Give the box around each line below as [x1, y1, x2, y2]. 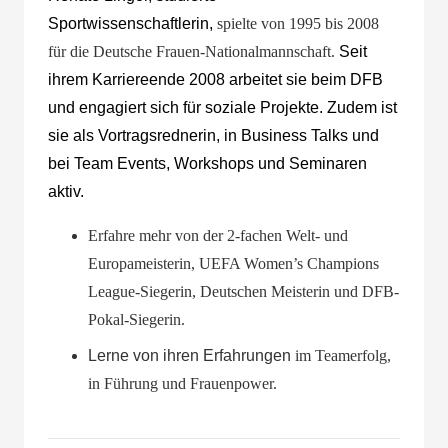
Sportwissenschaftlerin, [48, 15, 217, 32]
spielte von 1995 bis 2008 [217, 15, 379, 32]
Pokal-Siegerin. [88, 311, 185, 328]
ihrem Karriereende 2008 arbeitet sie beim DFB [48, 71, 383, 88]
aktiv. [48, 183, 84, 200]
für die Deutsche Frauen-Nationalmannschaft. [48, 43, 339, 60]
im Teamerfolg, [295, 347, 391, 364]
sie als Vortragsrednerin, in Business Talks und [48, 127, 379, 144]
